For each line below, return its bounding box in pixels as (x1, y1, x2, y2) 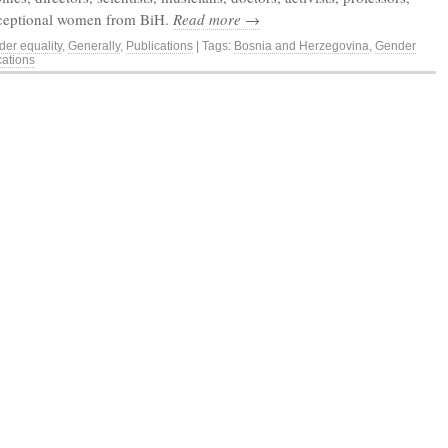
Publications (126, 39, 193, 53)
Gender (375, 39, 416, 53)
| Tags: (193, 39, 234, 53)
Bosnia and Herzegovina (234, 39, 369, 53)
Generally (68, 39, 120, 53)
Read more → (173, 9, 260, 29)
